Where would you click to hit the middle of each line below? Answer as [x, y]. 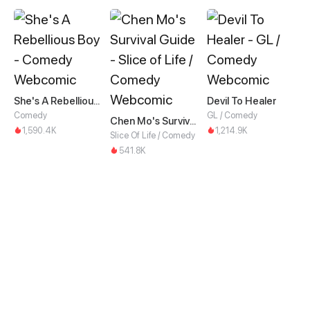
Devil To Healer [241, 101]
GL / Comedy [232, 115]
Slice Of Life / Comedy [153, 135]
